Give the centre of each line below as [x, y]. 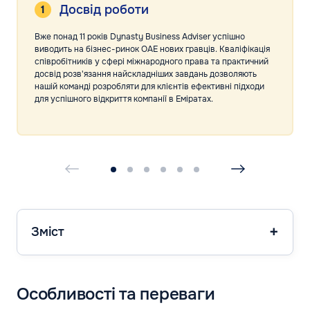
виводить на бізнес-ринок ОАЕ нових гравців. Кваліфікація [152, 49]
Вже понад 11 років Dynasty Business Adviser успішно [140, 36]
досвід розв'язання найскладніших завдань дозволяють [146, 74]
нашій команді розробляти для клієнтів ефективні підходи [149, 86]
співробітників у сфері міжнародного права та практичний [152, 61]
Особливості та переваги [116, 294]
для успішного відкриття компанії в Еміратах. [124, 99]
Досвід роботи [104, 9]
